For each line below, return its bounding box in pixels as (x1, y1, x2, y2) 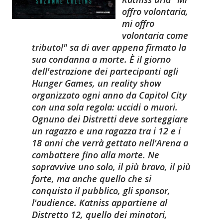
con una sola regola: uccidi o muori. (32, 101, 178, 113)
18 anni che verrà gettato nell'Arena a (32, 137, 188, 149)
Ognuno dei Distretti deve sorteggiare (32, 113, 188, 125)
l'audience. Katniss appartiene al (32, 197, 167, 209)
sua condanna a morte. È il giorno (32, 53, 171, 65)
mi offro (121, 17, 154, 29)
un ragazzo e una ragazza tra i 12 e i (32, 125, 181, 137)
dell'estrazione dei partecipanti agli (32, 65, 178, 77)
